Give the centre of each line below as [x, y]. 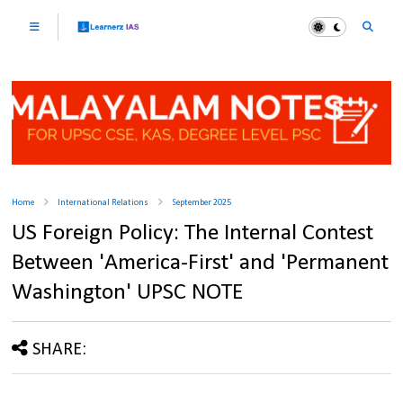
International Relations [103, 203]
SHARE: [60, 350]
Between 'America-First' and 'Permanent [201, 264]
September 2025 [202, 203]
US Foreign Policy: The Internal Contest [193, 234]
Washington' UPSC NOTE [128, 293]
